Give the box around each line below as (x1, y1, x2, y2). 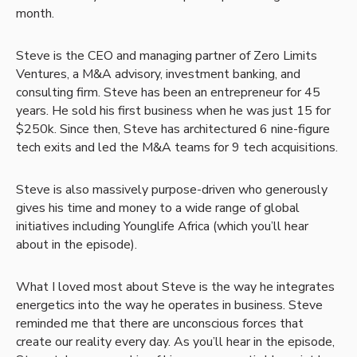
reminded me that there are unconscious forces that (16, 315, 304, 333)
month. (16, 5, 54, 23)
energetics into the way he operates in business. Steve (16, 296, 323, 315)
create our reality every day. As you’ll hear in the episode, (16, 333, 335, 351)
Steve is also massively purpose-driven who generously (16, 181, 328, 199)
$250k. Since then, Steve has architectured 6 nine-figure (16, 120, 330, 139)
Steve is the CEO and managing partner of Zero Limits (16, 47, 317, 65)
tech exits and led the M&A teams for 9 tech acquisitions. (16, 139, 338, 157)
